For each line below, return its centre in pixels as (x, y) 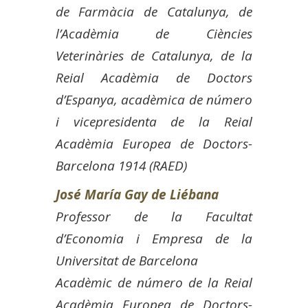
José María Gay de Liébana (137, 194)
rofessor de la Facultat (158, 216)
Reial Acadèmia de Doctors (154, 77)
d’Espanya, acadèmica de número (154, 99)
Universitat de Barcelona (126, 260)
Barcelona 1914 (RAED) (121, 165)
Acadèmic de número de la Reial (154, 282)
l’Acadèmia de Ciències (154, 33)
